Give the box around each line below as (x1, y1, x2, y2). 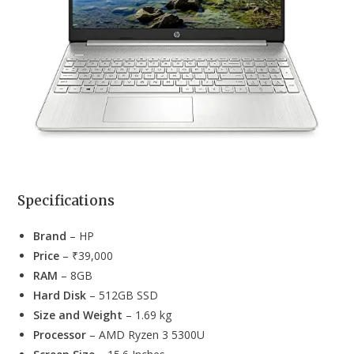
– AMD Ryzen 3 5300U (86, 326, 205, 342)
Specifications (17, 191, 115, 209)
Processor (33, 326, 87, 342)
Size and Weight (33, 307, 123, 322)
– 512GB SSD (86, 287, 159, 303)
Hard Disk (33, 287, 87, 303)
